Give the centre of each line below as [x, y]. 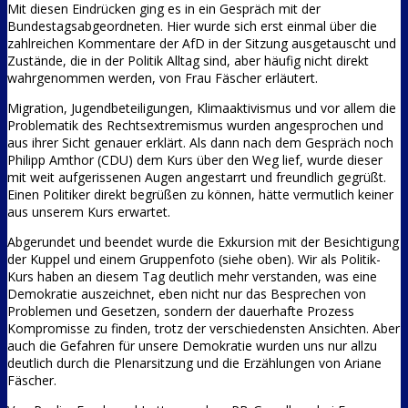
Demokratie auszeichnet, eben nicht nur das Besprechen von [187, 294]
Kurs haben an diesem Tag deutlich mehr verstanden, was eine [192, 277]
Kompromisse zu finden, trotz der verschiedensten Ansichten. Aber [204, 329]
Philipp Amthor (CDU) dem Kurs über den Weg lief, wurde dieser [195, 160]
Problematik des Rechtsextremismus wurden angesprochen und [195, 126]
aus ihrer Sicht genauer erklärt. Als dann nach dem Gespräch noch [200, 143]
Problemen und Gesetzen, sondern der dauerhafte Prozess [181, 311]
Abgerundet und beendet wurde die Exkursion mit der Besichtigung [203, 242]
